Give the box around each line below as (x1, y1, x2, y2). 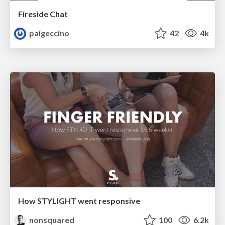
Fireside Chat (18, 9, 68, 19)
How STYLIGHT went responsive (18, 196, 140, 206)
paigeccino (28, 28, 70, 38)
